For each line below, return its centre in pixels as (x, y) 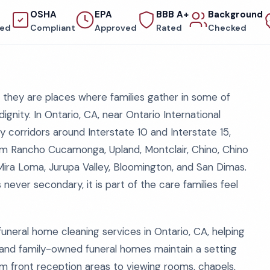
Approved (115, 28)
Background (235, 14)
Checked (227, 28)
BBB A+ (172, 14)
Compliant (52, 28)
